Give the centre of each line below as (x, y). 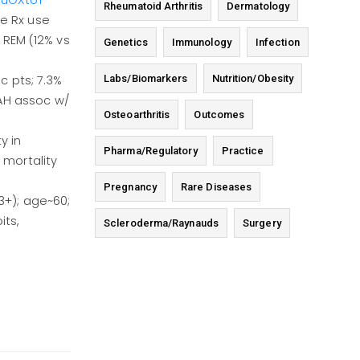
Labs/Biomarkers (146, 79)
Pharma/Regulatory (151, 151)
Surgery (262, 223)
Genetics (126, 43)
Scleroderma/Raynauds (161, 223)
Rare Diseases (216, 187)
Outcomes (219, 115)
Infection (277, 43)
